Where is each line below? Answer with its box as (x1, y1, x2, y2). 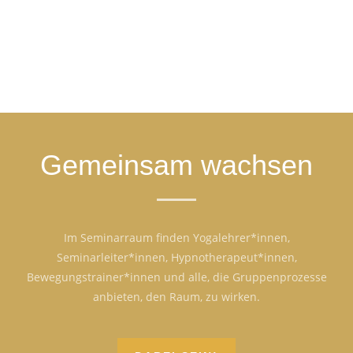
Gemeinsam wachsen (40, 148, 313, 181)
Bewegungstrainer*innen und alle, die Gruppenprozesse (26, 269, 327, 284)
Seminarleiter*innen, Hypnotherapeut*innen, (56, 249, 297, 265)
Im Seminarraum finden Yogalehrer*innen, (63, 229, 290, 245)
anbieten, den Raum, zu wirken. (93, 288, 260, 304)
